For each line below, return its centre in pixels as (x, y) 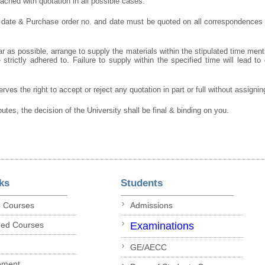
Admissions (151, 206)
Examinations (162, 226)
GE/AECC (148, 248)
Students (141, 183)
